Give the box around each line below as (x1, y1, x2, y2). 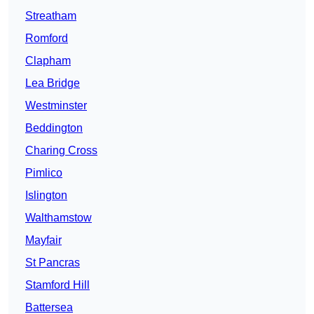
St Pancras (25, 257, 80, 269)
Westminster (25, 100, 87, 112)
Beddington (25, 122, 83, 135)
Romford (25, 32, 68, 45)
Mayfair (25, 234, 62, 247)
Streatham (25, 10, 76, 22)
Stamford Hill (25, 279, 90, 292)
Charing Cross (25, 144, 97, 157)
